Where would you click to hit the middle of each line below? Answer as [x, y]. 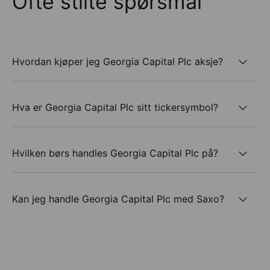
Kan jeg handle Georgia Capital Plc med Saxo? [118, 199]
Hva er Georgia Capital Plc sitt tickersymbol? [115, 107]
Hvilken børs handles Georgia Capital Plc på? [115, 153]
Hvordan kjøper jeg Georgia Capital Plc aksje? [118, 61]
